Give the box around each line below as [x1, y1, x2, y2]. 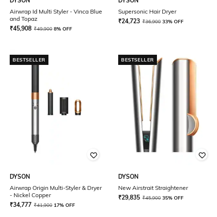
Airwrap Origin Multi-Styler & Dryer [10, 184, 102, 191]
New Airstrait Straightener [118, 184, 188, 191]
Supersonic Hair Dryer [118, 8, 176, 15]
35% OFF [162, 195, 184, 201]
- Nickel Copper [10, 191, 51, 199]
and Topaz [10, 15, 37, 22]
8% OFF [54, 26, 72, 32]
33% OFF [162, 18, 184, 25]
